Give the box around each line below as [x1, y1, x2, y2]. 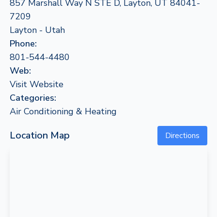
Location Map [10, 129, 70, 142]
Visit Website [10, 78, 63, 90]
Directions [165, 130, 200, 141]
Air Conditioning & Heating [10, 106, 117, 117]
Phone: [10, 38, 37, 49]
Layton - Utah [10, 24, 65, 36]
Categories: [10, 92, 56, 104]
